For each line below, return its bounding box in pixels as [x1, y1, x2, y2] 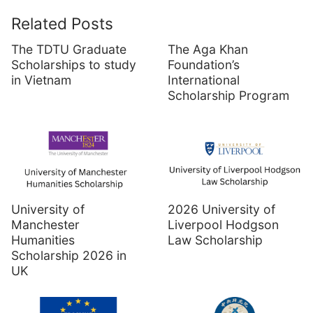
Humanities [11, 233, 75, 248]
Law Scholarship [168, 233, 263, 248]
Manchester [11, 217, 80, 233]
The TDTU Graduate [11, 41, 126, 57]
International [168, 72, 240, 87]
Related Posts [11, 13, 113, 33]
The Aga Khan [168, 41, 248, 57]
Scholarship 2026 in [11, 248, 126, 263]
